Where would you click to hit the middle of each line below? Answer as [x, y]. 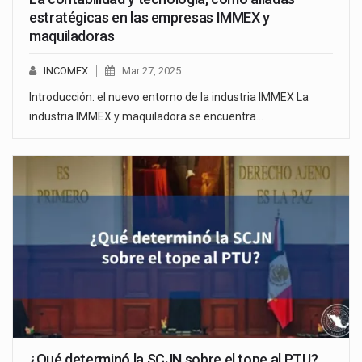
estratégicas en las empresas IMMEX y [150, 18]
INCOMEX [66, 71]
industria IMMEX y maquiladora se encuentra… [146, 117]
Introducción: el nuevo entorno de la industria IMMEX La [169, 97]
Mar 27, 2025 [152, 71]
